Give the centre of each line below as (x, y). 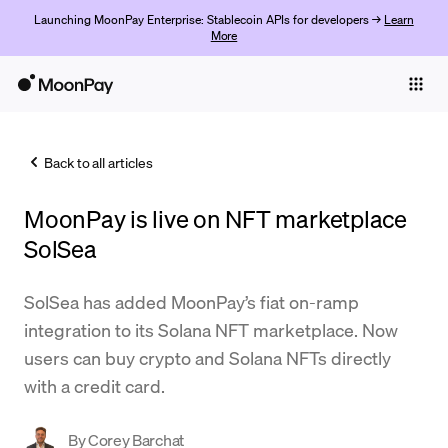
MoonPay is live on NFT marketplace (215, 218)
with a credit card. (94, 385)
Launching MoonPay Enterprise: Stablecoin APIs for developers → (209, 19)
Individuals (45, 124)
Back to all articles (98, 162)
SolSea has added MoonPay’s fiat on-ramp (191, 301)
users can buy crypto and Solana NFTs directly (207, 357)
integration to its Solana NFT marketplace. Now (211, 329)
